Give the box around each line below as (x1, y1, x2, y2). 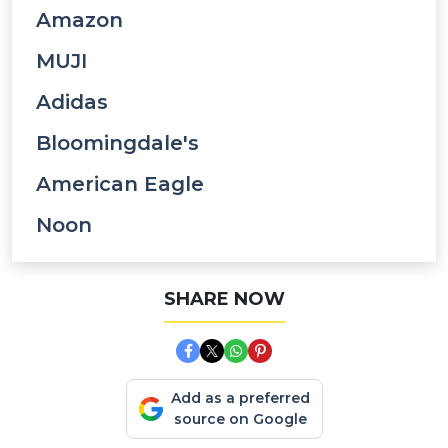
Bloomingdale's (36, 131, 199, 155)
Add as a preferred (170, 389, 310, 407)
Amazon (36, 8, 123, 32)
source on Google (173, 410, 307, 428)
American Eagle (36, 172, 204, 196)
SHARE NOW (163, 288, 285, 310)
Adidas (36, 90, 108, 114)
